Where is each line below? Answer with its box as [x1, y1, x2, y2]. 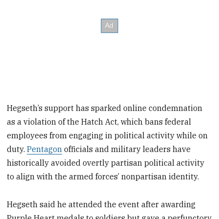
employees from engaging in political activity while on [7, 130, 208, 140]
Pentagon [27, 144, 63, 154]
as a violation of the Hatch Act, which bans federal [7, 116, 192, 127]
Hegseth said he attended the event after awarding [7, 199, 196, 209]
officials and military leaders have [62, 144, 191, 154]
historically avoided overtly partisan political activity [7, 157, 205, 168]
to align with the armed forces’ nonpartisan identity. [7, 171, 199, 181]
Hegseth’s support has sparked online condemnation [7, 103, 203, 113]
